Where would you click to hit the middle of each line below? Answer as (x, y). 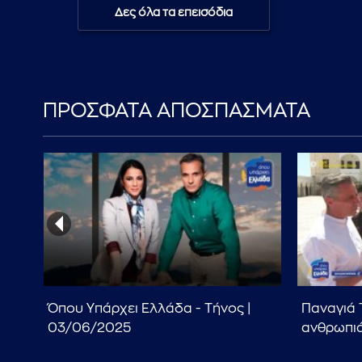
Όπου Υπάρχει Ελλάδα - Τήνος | (149, 309)
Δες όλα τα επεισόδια (173, 13)
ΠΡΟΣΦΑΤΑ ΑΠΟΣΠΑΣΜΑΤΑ (177, 111)
